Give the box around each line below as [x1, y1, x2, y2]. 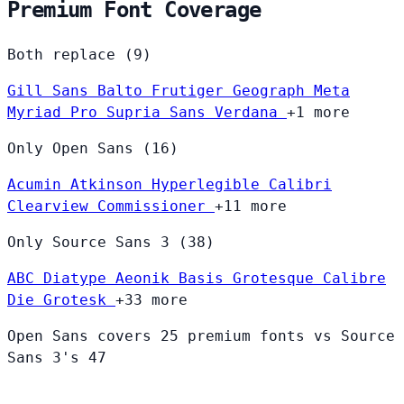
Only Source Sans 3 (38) [7, 233, 215, 251]
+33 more [115, 290, 188, 308]
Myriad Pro [7, 103, 106, 121]
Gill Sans [7, 81, 97, 99]
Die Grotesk [7, 290, 115, 308]
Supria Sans [106, 103, 215, 121]
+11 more [215, 197, 287, 215]
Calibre [323, 269, 386, 287]
